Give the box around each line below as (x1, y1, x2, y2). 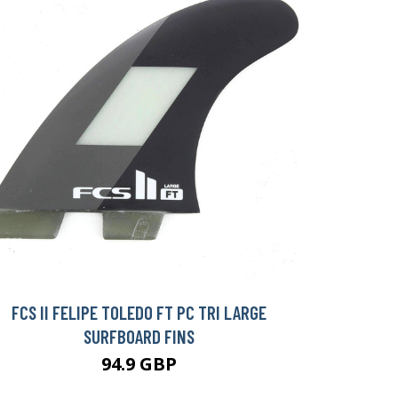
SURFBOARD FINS (83, 325, 195, 348)
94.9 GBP (100, 352, 177, 377)
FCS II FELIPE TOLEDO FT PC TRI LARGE (11, 301, 267, 324)
